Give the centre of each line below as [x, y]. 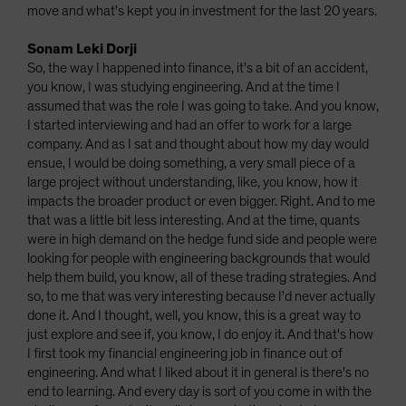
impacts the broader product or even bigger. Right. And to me [201, 201]
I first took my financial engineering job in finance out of [185, 353]
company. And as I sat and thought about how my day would [198, 144]
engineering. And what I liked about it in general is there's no [198, 372]
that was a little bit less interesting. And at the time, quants [193, 220]
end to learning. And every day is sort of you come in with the [199, 391]
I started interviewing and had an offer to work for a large [189, 125]
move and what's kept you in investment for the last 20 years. [202, 11]
